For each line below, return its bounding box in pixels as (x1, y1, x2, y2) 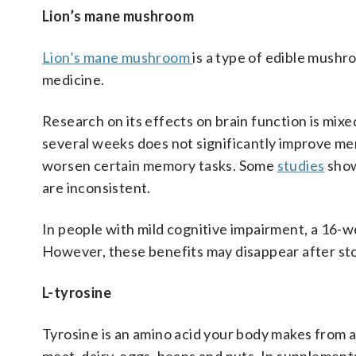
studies (277, 157, 325, 174)
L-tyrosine (42, 284, 111, 301)
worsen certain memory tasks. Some (42, 157, 277, 174)
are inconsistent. (42, 179, 151, 196)
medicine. (42, 71, 105, 88)
